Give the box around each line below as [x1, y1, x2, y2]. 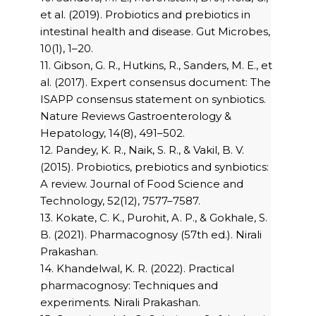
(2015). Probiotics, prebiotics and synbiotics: [40, 160, 269, 174]
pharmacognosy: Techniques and [40, 279, 218, 293]
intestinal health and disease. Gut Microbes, [40, 25, 270, 39]
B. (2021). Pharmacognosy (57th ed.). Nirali [40, 228, 262, 242]
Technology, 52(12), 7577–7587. [40, 194, 200, 208]
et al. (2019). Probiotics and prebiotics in [40, 8, 250, 22]
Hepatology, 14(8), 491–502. [40, 126, 185, 140]
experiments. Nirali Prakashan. [40, 296, 200, 310]
